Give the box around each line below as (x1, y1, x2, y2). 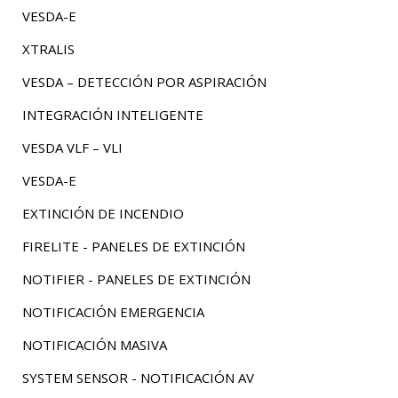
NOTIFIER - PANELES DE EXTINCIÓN (21, 270, 251, 288)
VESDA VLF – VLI (21, 139, 123, 156)
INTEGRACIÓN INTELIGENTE (21, 106, 203, 123)
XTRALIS (21, 40, 75, 58)
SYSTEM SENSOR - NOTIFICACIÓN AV (21, 369, 254, 386)
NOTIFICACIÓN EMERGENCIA (21, 303, 204, 321)
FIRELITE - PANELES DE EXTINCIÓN (21, 237, 245, 255)
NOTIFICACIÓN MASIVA (21, 336, 167, 354)
